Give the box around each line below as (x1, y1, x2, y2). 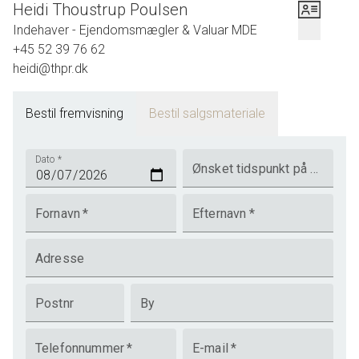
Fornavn (35, 206, 81, 221)
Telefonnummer (35, 341, 124, 356)
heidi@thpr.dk (13, 61, 88, 76)
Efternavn (192, 206, 247, 221)
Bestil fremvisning (26, 106, 123, 121)
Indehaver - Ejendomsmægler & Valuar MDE (13, 22, 257, 38)
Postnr (35, 296, 74, 311)
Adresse (35, 251, 85, 266)
